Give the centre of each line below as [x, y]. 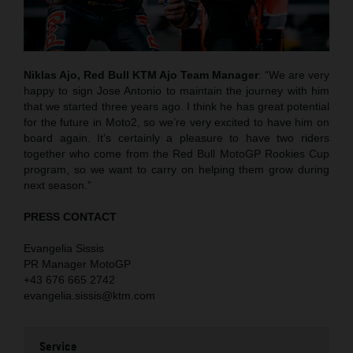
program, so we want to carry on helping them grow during [176, 170]
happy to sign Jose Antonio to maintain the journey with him [176, 91]
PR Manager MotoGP [77, 264]
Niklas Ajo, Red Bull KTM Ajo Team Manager [141, 75]
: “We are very [294, 75]
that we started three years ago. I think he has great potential [176, 107]
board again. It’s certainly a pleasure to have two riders [176, 138]
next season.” [58, 186]
